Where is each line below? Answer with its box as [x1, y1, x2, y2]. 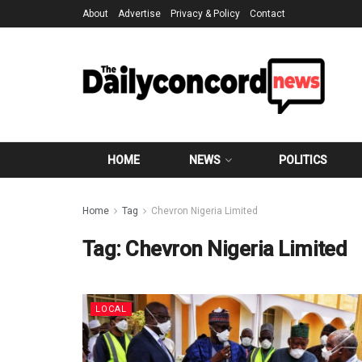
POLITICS [279, 154, 328, 166]
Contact [250, 8, 285, 19]
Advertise [118, 8, 161, 19]
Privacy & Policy [170, 8, 240, 19]
